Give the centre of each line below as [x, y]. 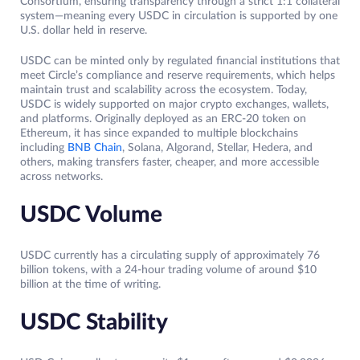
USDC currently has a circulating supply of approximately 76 [170, 256]
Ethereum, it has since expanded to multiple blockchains [159, 134]
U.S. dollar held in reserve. [84, 31]
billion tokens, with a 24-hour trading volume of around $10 [168, 270]
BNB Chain [95, 148]
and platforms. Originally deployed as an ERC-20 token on [163, 119]
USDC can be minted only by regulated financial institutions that [180, 61]
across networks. [61, 177]
